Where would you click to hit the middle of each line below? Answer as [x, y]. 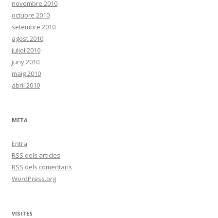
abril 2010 [26, 85]
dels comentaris [48, 167]
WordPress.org [34, 179]
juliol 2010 [26, 50]
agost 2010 [27, 38]
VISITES [22, 213]
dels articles [42, 155]
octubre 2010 [31, 15]
